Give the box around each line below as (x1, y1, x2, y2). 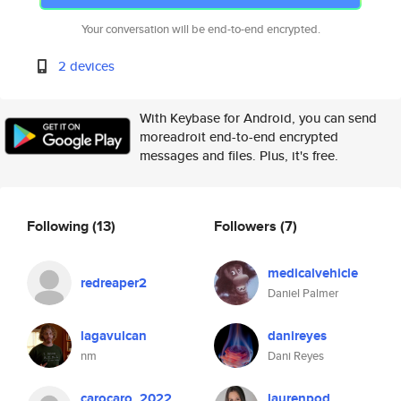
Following (27, 215, 92, 236)
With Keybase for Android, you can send (140, 108, 377, 127)
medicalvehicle (268, 263, 358, 283)
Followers (214, 215, 280, 236)
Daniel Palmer (268, 285, 338, 302)
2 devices (58, 56, 115, 75)
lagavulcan (81, 326, 147, 346)
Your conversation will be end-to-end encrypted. (81, 21, 320, 38)
